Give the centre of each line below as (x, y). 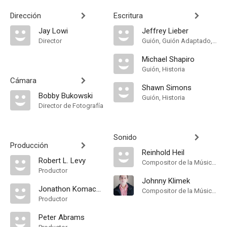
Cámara (23, 81)
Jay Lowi (53, 31)
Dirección (26, 16)
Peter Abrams (62, 217)
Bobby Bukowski (66, 96)
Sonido (125, 137)
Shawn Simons (167, 88)
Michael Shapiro (168, 59)
